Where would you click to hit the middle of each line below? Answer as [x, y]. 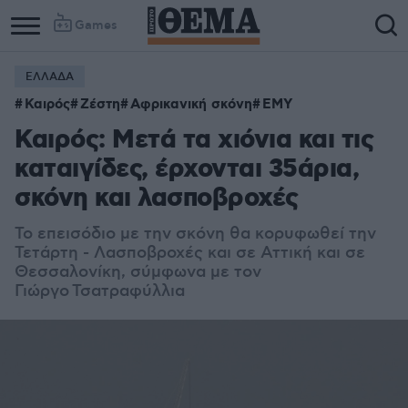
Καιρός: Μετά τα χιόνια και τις [194, 141]
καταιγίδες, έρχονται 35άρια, [187, 170]
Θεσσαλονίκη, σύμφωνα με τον [138, 272]
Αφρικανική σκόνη [191, 105]
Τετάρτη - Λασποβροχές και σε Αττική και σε [190, 253]
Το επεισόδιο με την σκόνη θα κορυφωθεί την [195, 234]
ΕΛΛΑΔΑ [50, 77]
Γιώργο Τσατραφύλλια [100, 291]
